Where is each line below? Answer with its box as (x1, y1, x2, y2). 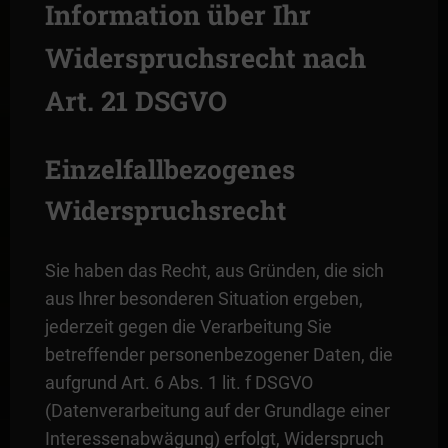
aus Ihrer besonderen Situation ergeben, (44, 287, 363, 309)
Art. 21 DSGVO (44, 82, 227, 118)
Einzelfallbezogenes (44, 151, 295, 186)
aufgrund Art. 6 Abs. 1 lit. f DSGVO (44, 371, 313, 393)
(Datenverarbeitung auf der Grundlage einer (44, 399, 390, 421)
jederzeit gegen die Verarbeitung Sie (44, 315, 332, 337)
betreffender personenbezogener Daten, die (44, 343, 393, 365)
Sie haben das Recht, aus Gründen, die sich (44, 259, 384, 281)
